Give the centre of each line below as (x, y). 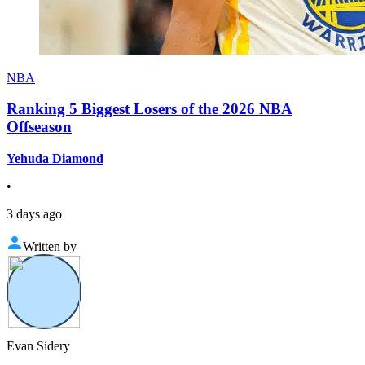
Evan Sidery (38, 346)
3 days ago (34, 214)
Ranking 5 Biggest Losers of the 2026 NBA (150, 109)
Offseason (39, 127)
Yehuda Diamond (55, 159)
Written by (50, 247)
